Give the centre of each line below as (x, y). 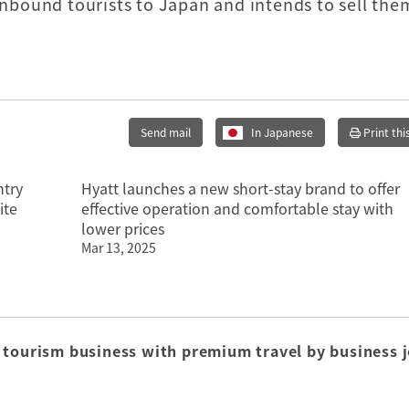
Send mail (166, 132)
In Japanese (282, 132)
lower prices (123, 228)
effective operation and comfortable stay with (237, 208)
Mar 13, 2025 (119, 247)
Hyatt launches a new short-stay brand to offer (241, 188)
